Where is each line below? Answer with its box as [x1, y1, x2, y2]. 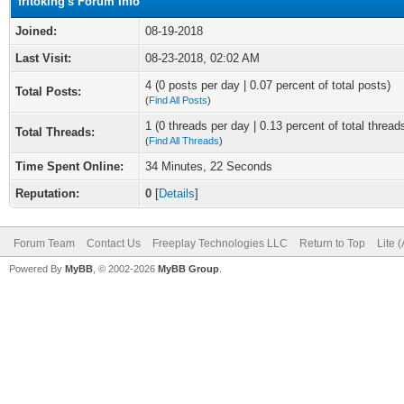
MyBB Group [158, 263, 219, 274]
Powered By [9, 263, 65, 274]
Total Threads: [15, 125, 95, 139]
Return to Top [299, 237, 365, 250]
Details [159, 187, 195, 200]
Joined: [15, 24, 57, 38]
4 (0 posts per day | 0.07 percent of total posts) [145, 78, 390, 92]
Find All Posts [149, 95, 207, 106]
